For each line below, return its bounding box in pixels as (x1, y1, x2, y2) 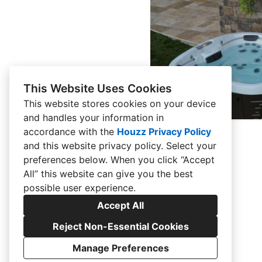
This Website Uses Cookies (23, 81, 172, 95)
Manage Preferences (72, 242, 169, 254)
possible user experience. (23, 182, 136, 194)
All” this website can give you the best (23, 168, 193, 180)
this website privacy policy (43, 140, 161, 151)
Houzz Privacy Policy (117, 126, 211, 137)
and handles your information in (23, 112, 164, 123)
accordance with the (23, 126, 117, 137)
